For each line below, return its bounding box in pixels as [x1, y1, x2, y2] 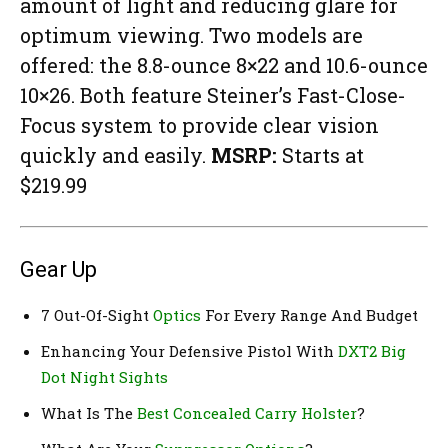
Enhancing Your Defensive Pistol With [41, 340, 338, 361]
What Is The [41, 402, 137, 423]
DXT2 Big [338, 340, 406, 361]
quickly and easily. [20, 141, 211, 168]
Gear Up [20, 256, 97, 282]
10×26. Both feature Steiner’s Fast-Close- [20, 81, 406, 108]
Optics [153, 304, 201, 325]
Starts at [277, 141, 364, 168]
